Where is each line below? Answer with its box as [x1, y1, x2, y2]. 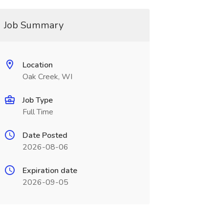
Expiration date [22, 165, 77, 176]
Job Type [22, 95, 53, 106]
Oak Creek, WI [22, 71, 72, 82]
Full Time [22, 107, 53, 117]
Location [22, 60, 53, 70]
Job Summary [3, 19, 64, 32]
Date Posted [22, 130, 67, 141]
